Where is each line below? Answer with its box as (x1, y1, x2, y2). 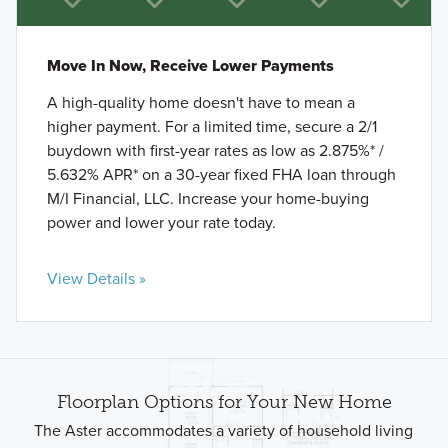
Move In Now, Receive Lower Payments (46, 54, 334, 78)
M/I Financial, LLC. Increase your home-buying (46, 187, 369, 211)
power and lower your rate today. (46, 211, 276, 235)
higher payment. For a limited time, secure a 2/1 (46, 115, 377, 139)
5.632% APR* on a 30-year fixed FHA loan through (46, 163, 396, 187)
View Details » (46, 267, 146, 291)
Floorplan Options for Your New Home (56, 391, 392, 414)
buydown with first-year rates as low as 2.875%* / (46, 139, 384, 163)
